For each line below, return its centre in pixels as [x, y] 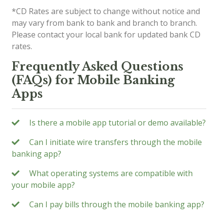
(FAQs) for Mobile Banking [93, 80]
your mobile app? [43, 185]
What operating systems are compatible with [111, 173]
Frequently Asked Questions [98, 66]
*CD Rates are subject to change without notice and [106, 11]
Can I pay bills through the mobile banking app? [117, 204]
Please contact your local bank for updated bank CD [106, 35]
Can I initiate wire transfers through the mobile [116, 142]
